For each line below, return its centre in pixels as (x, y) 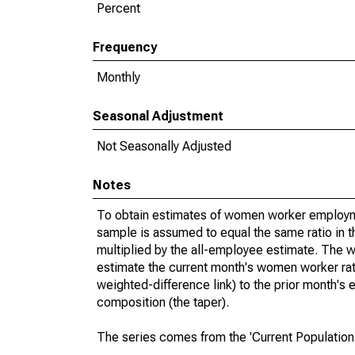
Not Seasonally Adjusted (164, 146)
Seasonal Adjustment (158, 116)
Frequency (125, 47)
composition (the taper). (163, 302)
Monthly (118, 77)
